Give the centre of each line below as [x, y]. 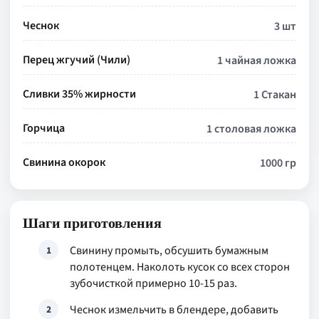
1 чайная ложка [257, 61]
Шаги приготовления [92, 223]
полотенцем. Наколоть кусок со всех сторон [180, 267]
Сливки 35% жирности [79, 94]
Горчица [44, 128]
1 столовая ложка [251, 129]
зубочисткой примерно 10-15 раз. [153, 283]
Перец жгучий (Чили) [77, 60]
